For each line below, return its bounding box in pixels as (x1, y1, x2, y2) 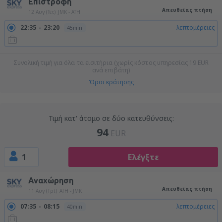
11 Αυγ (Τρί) (28, 187, 57, 194)
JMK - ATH (58, 8, 80, 15)
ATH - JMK (59, 187, 82, 194)
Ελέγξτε (127, 152, 159, 163)
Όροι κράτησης (88, 78, 134, 86)
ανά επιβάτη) (92, 66, 130, 74)
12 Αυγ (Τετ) (28, 8, 55, 15)
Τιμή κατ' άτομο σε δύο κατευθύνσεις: (48, 113, 174, 123)
